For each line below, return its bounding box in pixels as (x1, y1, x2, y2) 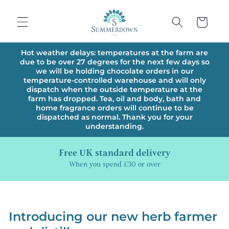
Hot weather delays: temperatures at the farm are (21, 48, 208, 57)
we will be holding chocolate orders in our (35, 66, 194, 76)
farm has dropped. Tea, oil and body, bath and (28, 94, 201, 103)
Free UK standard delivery (59, 146, 170, 159)
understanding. (85, 121, 144, 131)
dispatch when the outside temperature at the (27, 84, 202, 94)
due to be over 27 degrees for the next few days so (19, 57, 210, 66)
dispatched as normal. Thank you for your (36, 112, 193, 122)
